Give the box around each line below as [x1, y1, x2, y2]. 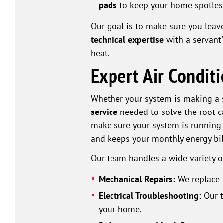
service [91, 106, 117, 118]
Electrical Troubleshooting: [98, 190, 201, 202]
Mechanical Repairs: [98, 173, 175, 185]
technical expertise [91, 34, 164, 46]
